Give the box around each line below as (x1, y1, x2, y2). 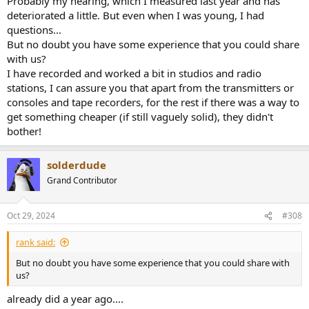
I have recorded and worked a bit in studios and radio (7, 66, 261, 80)
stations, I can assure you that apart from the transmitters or (7, 80, 294, 94)
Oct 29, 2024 (7, 210, 55, 222)
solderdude (47, 157, 106, 172)
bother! (7, 123, 41, 138)
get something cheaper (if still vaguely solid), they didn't (7, 109, 273, 123)
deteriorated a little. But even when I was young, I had (7, 8, 264, 22)
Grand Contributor (47, 174, 117, 186)
